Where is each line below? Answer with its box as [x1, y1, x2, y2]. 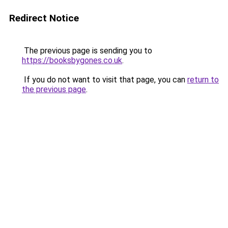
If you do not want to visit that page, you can [22, 75, 187, 84]
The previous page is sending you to [22, 46, 152, 55]
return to [187, 75, 219, 84]
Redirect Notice [9, 12, 79, 24]
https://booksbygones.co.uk [22, 55, 122, 65]
